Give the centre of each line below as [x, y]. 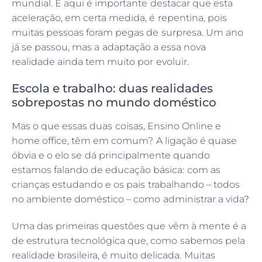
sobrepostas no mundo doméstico [114, 103]
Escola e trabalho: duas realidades [113, 89]
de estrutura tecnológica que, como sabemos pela [128, 241]
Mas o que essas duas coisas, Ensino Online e [116, 126]
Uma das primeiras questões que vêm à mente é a [129, 226]
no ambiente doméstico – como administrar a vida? [130, 199]
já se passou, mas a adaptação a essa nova [109, 47]
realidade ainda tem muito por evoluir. [100, 62]
